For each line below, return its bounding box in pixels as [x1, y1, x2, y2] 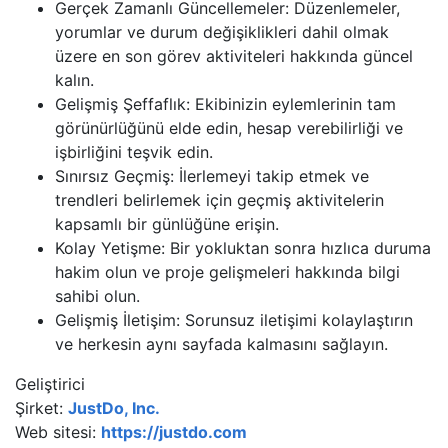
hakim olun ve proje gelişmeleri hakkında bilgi [55, 261, 400, 282]
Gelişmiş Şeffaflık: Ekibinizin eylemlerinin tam [55, 93, 396, 114]
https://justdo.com [101, 421, 247, 442]
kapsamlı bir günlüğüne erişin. [55, 213, 279, 234]
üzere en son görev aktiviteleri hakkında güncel [55, 45, 413, 66]
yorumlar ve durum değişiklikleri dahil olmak [55, 21, 389, 42]
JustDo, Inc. [68, 397, 160, 418]
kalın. [55, 69, 94, 90]
